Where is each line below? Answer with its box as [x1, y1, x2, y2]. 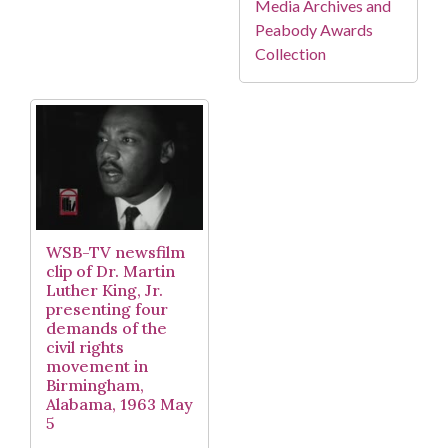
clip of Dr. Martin [46, 260, 175, 281]
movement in [46, 355, 148, 376]
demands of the [46, 317, 167, 338]
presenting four [46, 298, 168, 319]
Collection [255, 43, 326, 63]
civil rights [46, 336, 124, 357]
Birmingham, [46, 374, 144, 395]
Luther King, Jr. [46, 279, 163, 300]
